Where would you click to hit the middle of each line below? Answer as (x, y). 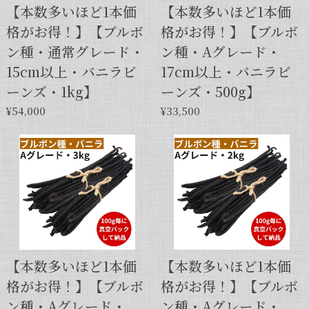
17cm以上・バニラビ (226, 71)
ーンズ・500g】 (210, 91)
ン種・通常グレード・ (75, 51)
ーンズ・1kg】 (51, 91)
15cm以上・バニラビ (71, 71)
